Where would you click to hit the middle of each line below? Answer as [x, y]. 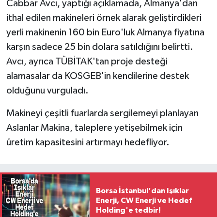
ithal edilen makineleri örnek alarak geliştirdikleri [104, 18]
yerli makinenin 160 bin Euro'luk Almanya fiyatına [105, 32]
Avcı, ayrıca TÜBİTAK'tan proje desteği [87, 61]
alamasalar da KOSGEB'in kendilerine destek [97, 76]
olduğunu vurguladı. [47, 90]
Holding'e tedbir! [128, 210]
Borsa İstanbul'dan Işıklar [142, 191]
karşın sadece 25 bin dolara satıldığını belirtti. [100, 47]
